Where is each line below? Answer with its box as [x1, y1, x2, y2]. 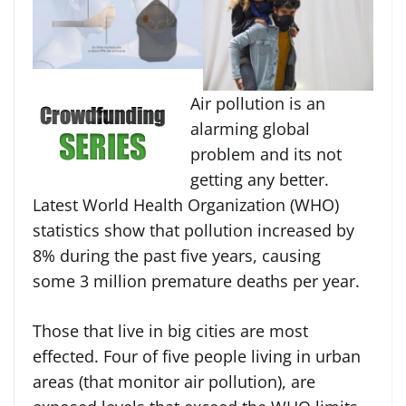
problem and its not [190, 142, 342, 165]
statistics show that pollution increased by [33, 218, 354, 241]
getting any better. [190, 168, 329, 190]
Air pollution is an [190, 92, 325, 114]
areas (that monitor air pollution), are [33, 370, 315, 392]
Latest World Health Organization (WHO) [33, 193, 339, 216]
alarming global [190, 117, 310, 140]
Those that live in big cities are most [33, 319, 308, 342]
